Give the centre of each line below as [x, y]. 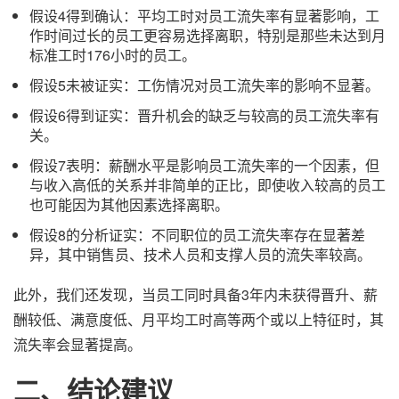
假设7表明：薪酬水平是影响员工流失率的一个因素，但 [204, 165]
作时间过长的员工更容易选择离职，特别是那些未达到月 [208, 35]
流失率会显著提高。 [77, 344]
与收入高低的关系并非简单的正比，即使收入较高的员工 [208, 185]
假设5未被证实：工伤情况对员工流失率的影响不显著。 [204, 85]
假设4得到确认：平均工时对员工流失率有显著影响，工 [204, 16]
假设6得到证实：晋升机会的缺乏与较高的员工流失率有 [204, 115]
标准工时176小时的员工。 [113, 55]
